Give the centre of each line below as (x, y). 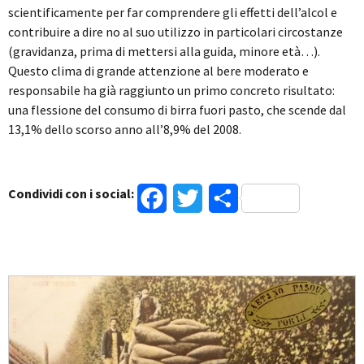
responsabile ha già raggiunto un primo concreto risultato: (171, 91)
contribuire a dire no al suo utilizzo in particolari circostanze (175, 32)
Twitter (223, 199)
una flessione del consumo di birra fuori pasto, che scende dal (177, 110)
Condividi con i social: (71, 194)
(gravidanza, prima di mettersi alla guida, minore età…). (164, 52)
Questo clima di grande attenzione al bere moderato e (158, 71)
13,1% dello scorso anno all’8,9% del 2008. (125, 130)
